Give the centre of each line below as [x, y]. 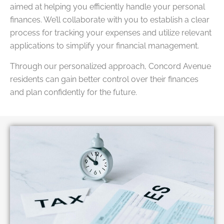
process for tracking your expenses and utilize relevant [111, 33]
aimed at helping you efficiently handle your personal [107, 7]
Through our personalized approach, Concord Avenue [110, 66]
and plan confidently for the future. [73, 92]
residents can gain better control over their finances [104, 79]
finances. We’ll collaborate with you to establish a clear [110, 20]
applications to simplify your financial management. [104, 46]
